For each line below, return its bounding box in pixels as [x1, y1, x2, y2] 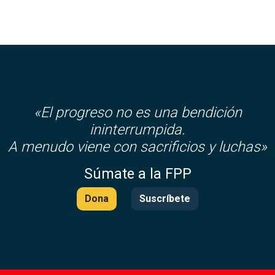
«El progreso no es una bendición [33, 104, 242, 121]
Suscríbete [139, 193, 190, 204]
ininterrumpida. [90, 121, 185, 138]
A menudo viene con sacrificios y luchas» [8, 138, 267, 155]
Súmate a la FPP [83, 165, 192, 182]
